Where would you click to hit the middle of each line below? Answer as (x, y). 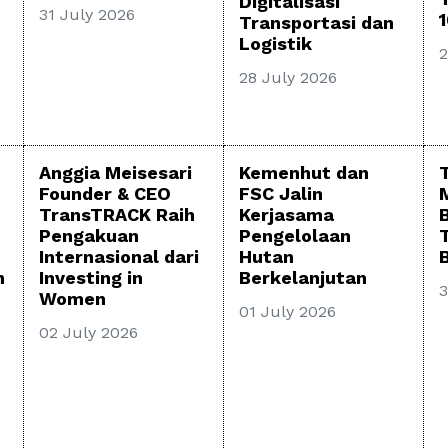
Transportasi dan (316, 23)
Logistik (275, 44)
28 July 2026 (288, 78)
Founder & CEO (105, 194)
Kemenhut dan (304, 173)
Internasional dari (119, 257)
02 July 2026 (88, 333)
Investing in (91, 278)
